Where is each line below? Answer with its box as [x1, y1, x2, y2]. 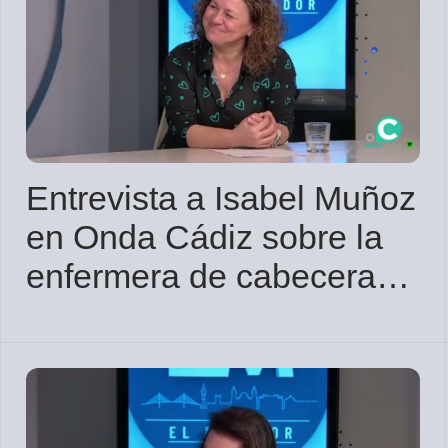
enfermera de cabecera [26, 257, 376, 296]
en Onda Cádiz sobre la [26, 218, 383, 257]
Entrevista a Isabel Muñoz [26, 179, 416, 218]
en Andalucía [26, 296, 225, 335]
